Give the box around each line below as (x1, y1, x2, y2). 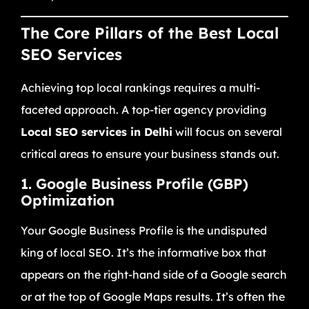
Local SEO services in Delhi (21, 125, 172, 139)
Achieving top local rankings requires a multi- (21, 81, 260, 95)
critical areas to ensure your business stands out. (21, 147, 279, 161)
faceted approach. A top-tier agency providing (21, 103, 266, 117)
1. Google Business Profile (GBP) (21, 174, 248, 192)
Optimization (21, 190, 114, 209)
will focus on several (172, 125, 282, 139)
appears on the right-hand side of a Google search (21, 267, 287, 281)
